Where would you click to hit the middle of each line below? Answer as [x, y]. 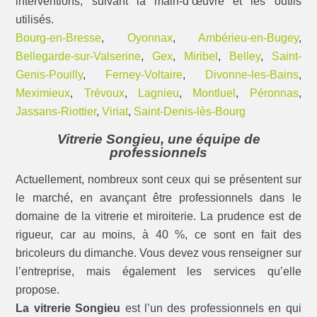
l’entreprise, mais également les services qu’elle [158, 272]
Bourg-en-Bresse [59, 38]
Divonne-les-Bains [252, 75]
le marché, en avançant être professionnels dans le [158, 198]
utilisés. [35, 20]
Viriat [115, 112]
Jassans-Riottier [56, 112]
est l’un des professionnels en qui [211, 309]
